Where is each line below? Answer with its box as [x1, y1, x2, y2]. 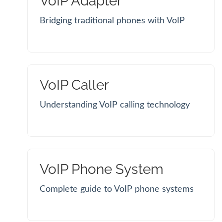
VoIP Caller [40, 77, 109, 93]
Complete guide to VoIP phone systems [40, 185, 194, 193]
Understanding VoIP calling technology [40, 101, 190, 109]
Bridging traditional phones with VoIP [40, 16, 185, 25]
